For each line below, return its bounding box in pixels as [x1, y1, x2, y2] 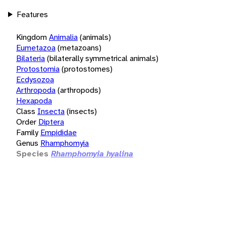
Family [16, 127, 38, 138]
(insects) [67, 105, 97, 117]
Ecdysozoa [16, 74, 54, 85]
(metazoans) [58, 42, 101, 53]
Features [16, 9, 48, 20]
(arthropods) [58, 84, 101, 95]
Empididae [40, 127, 77, 138]
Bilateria [16, 52, 45, 64]
